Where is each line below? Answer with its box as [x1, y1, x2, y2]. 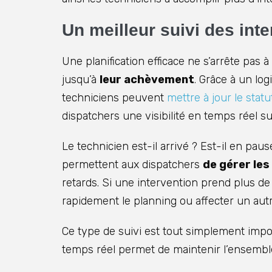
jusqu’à [62, 73, 100, 87]
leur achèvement [100, 73, 194, 87]
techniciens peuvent [62, 91, 167, 105]
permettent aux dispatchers [62, 158, 203, 172]
